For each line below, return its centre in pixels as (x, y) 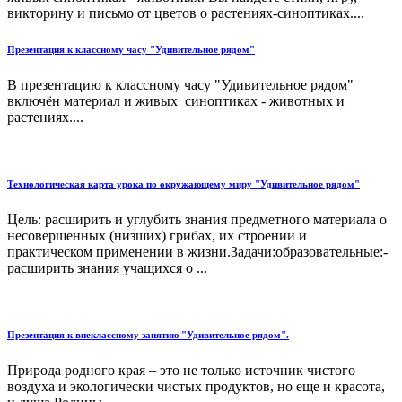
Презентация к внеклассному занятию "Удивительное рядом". (148, 334)
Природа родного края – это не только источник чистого (181, 370)
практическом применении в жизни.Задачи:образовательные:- (197, 251)
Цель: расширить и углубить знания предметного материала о (197, 219)
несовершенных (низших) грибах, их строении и (157, 235)
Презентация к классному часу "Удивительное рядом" (131, 49)
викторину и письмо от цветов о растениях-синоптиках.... (186, 13)
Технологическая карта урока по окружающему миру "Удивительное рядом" (184, 184)
